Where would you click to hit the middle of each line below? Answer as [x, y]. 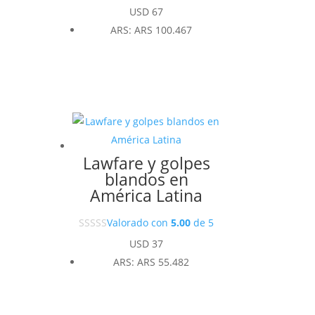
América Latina [147, 195]
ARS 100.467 [163, 30]
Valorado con [139, 222]
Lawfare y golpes [146, 163]
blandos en [146, 179]
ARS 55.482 [163, 262]
